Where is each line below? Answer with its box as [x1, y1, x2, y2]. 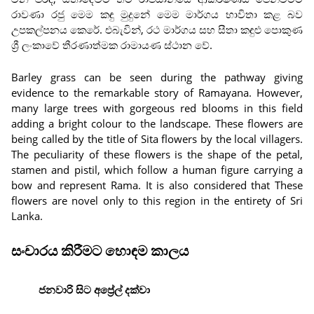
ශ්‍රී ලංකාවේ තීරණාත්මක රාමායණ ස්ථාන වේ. [11, 38, 212, 52]
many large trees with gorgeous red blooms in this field [11, 101, 303, 115]
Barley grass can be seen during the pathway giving [11, 70, 303, 84]
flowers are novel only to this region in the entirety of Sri [11, 193, 303, 207]
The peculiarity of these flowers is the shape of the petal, [11, 147, 303, 161]
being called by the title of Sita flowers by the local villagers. [11, 132, 303, 146]
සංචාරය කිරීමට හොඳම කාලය [11, 243, 189, 259]
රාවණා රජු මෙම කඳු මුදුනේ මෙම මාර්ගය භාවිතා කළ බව [11, 7, 303, 21]
